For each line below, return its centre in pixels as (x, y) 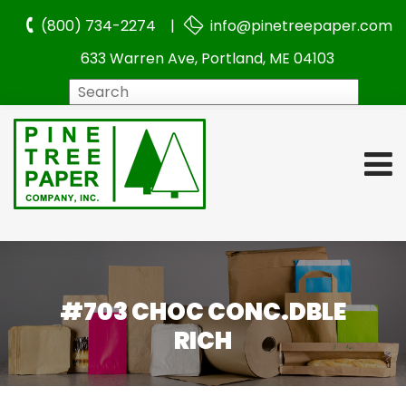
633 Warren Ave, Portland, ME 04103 (208, 58)
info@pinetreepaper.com (299, 26)
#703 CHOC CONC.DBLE (203, 312)
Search (232, 90)
